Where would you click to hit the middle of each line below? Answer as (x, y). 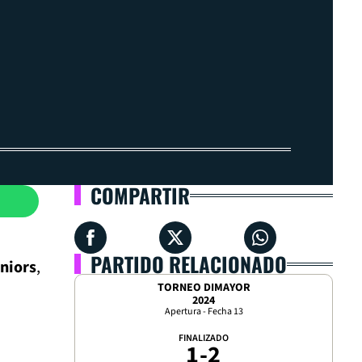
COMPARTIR (140, 195)
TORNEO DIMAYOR (204, 288)
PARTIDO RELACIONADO (189, 264)
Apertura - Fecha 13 (204, 311)
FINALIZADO (204, 338)
